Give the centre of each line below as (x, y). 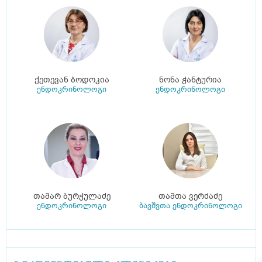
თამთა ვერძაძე (190, 196)
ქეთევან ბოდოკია (72, 80)
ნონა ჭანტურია (190, 80)
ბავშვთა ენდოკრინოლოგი (190, 206)
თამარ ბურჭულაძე (72, 196)
